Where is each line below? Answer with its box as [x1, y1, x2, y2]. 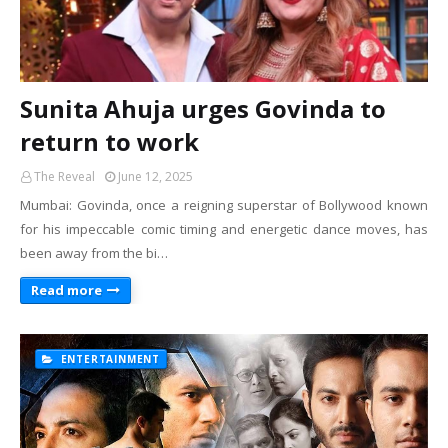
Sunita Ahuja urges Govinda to [20, 92, 386, 125]
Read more [31, 281, 102, 299]
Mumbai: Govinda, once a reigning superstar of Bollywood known [20, 196, 428, 214]
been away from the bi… [20, 244, 168, 262]
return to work [20, 125, 199, 158]
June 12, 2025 [118, 168, 193, 185]
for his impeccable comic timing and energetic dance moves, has [20, 220, 428, 238]
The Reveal [34, 168, 95, 185]
